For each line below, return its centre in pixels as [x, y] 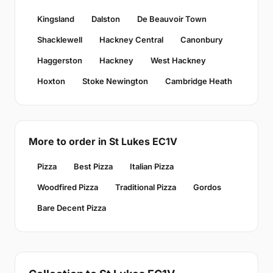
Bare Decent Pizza [72, 207]
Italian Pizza [152, 166]
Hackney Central [131, 39]
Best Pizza [93, 166]
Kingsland [56, 19]
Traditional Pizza [146, 187]
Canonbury [202, 39]
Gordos [207, 187]
